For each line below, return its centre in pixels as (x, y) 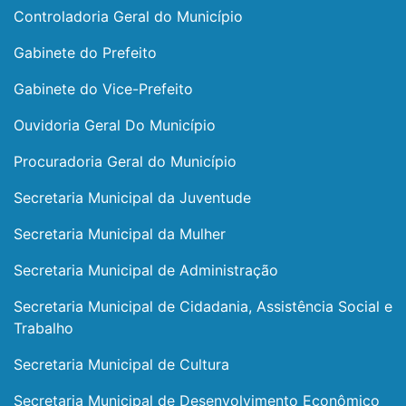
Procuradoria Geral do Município (125, 161)
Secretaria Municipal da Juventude (132, 198)
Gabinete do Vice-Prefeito (103, 89)
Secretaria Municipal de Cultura (121, 364)
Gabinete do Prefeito (85, 53)
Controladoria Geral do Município (128, 16)
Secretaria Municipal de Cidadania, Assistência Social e (203, 306)
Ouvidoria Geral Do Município (115, 125)
